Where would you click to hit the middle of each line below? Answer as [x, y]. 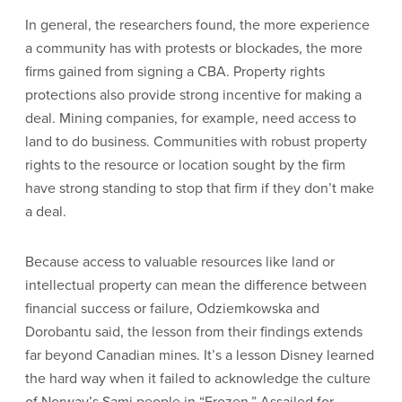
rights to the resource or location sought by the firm [185, 165]
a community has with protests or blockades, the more [194, 48]
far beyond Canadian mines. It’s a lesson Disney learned [200, 355]
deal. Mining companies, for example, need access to [191, 118]
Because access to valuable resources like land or [180, 262]
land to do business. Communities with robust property [196, 141]
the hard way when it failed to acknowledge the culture [198, 378]
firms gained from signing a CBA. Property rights [175, 71]
